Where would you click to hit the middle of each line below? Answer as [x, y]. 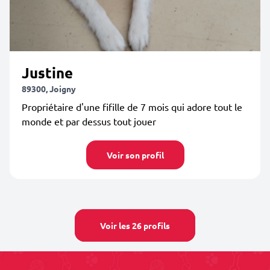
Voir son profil [135, 155]
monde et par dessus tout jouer [89, 121]
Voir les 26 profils [135, 225]
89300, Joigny [49, 89]
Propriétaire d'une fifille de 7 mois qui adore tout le [132, 107]
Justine [47, 73]
